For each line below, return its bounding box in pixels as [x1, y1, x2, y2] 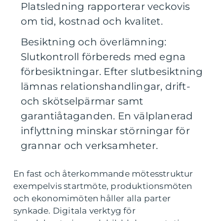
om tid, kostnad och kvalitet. [21, 15, 163, 28]
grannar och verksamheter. [21, 140, 158, 152]
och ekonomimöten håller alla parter [13, 193, 171, 204]
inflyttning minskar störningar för [21, 125, 190, 137]
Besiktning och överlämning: [21, 36, 167, 48]
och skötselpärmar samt [21, 95, 144, 108]
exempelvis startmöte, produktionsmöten [13, 181, 192, 191]
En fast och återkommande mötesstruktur [13, 169, 193, 179]
